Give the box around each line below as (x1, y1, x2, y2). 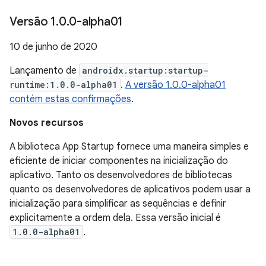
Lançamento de (9, 65, 79, 77)
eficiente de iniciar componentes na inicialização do (9, 155, 228, 167)
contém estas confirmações (9, 93, 131, 105)
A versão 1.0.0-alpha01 (125, 79, 226, 91)
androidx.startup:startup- (82, 65, 208, 76)
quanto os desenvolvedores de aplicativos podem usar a (9, 183, 251, 195)
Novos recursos (9, 117, 84, 129)
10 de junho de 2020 (9, 41, 97, 53)
